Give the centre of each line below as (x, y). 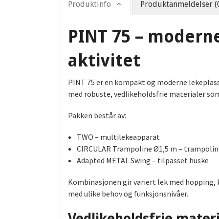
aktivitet (104, 61)
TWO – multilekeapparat (118, 137)
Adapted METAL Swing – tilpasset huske (142, 161)
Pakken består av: (97, 116)
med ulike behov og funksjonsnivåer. (128, 194)
